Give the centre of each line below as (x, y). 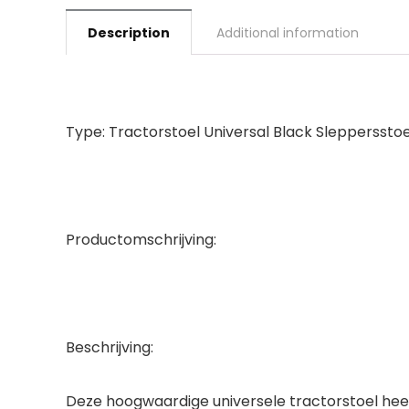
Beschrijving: (110, 347)
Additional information (288, 33)
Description (129, 33)
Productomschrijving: (141, 240)
